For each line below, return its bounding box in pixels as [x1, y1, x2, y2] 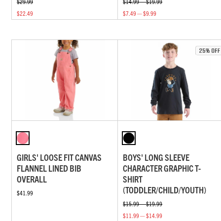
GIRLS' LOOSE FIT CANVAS [17, 151, 102, 163]
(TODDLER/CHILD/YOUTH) [123, 184, 207, 195]
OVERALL [17, 173, 47, 184]
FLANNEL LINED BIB [17, 162, 81, 174]
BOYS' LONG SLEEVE [123, 151, 190, 163]
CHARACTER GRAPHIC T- [123, 162, 201, 174]
